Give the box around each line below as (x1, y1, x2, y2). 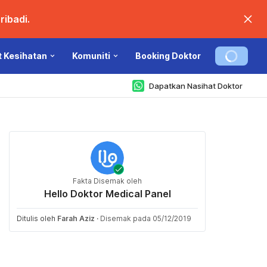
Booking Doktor (135, 51, 201, 61)
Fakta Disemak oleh (73, 176, 142, 185)
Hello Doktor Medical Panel (44, 188, 171, 200)
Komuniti (72, 51, 110, 61)
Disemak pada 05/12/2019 (100, 214, 191, 223)
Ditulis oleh (17, 214, 57, 223)
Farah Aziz (57, 214, 95, 223)
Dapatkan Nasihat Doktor (149, 80, 243, 91)
